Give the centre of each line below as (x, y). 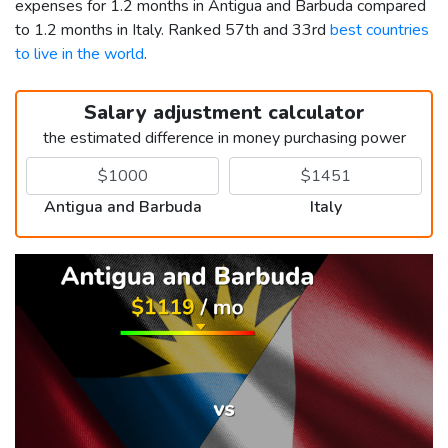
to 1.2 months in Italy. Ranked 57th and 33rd (172, 29)
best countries (379, 29)
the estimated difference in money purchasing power (224, 137)
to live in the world (79, 53)
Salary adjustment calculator (224, 112)
